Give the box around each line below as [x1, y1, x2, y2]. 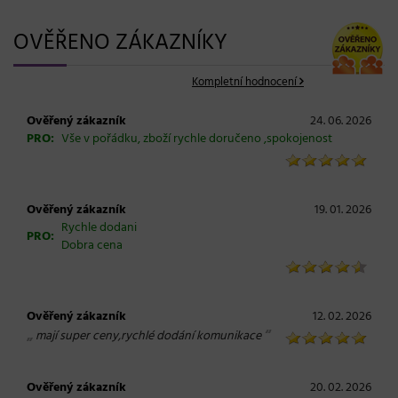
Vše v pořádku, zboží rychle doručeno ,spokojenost [61, 129, 332, 150]
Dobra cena [61, 235, 123, 257]
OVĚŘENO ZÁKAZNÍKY [13, 26, 227, 62]
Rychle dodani [61, 218, 137, 239]
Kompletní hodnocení [192, 73, 297, 92]
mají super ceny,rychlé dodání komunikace [36, 326, 261, 347]
